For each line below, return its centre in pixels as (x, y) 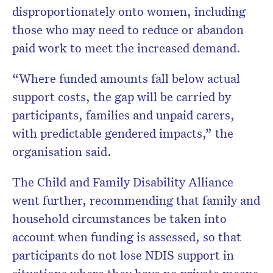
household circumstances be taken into (119, 218)
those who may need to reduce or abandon (128, 30)
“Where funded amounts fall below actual (126, 78)
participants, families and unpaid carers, (123, 115)
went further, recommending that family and (136, 200)
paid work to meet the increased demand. (126, 48)
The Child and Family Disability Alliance (123, 182)
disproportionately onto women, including (129, 11)
